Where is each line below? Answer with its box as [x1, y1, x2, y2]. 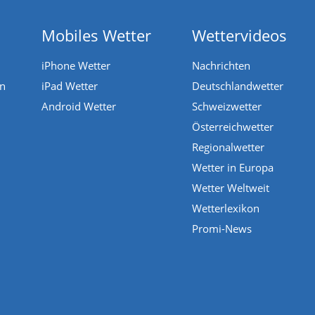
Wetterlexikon [192, 200, 259, 215]
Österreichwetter [192, 119, 274, 134]
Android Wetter [41, 98, 116, 113]
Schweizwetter [192, 98, 262, 113]
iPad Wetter [41, 78, 98, 93]
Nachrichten [192, 58, 250, 72]
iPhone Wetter [41, 58, 110, 72]
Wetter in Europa [192, 160, 274, 174]
